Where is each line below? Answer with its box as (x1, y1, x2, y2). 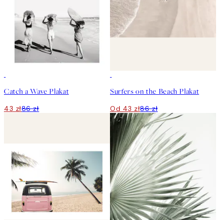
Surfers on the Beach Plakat (110, 86, 199, 96)
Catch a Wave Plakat (4, 86, 69, 96)
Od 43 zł (110, 104, 140, 113)
